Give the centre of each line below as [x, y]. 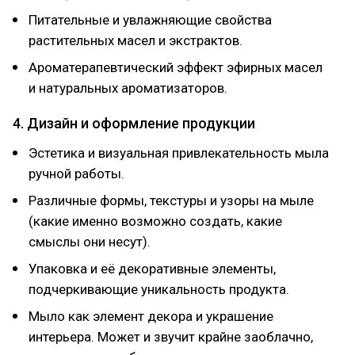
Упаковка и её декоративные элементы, [152, 269]
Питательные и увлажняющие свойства [150, 20]
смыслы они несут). [90, 242]
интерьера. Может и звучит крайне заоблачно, [171, 337]
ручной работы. [76, 174]
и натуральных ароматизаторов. [128, 88]
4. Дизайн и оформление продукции [134, 123]
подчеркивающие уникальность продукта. [159, 289]
